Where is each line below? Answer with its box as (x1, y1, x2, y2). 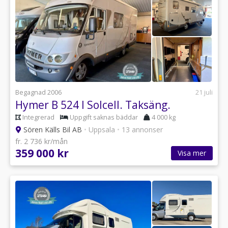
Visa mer (178, 148, 206, 158)
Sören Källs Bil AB (21, 124, 84, 134)
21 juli (195, 88, 213, 97)
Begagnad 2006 (15, 88, 62, 97)
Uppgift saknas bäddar (70, 112, 138, 122)
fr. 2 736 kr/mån (15, 136, 68, 146)
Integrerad (22, 112, 54, 122)
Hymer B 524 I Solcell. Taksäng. (15, 97, 170, 112)
